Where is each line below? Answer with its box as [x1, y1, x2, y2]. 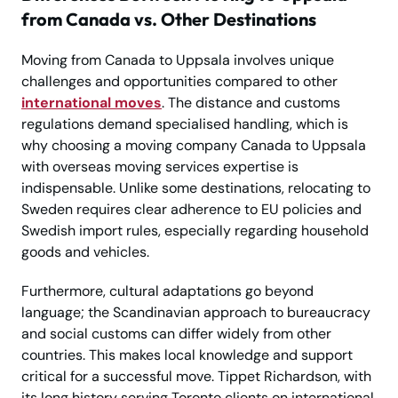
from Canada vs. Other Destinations [21, 7, 316, 30]
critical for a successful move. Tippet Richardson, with [21, 366, 371, 386]
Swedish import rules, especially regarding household [21, 220, 369, 240]
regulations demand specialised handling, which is [21, 114, 348, 133]
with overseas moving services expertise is [21, 156, 298, 176]
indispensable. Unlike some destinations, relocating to [21, 178, 370, 197]
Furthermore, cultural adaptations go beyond [21, 281, 314, 300]
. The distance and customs [162, 92, 340, 112]
